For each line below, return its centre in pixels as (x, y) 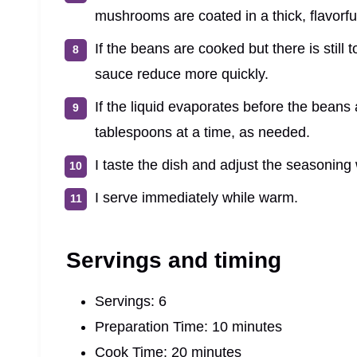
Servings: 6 (131, 301)
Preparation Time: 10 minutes (188, 326)
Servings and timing (174, 260)
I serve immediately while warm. (196, 197)
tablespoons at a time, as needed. (202, 132)
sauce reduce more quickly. (182, 74)
